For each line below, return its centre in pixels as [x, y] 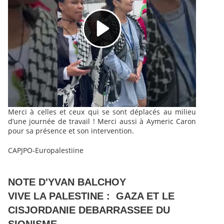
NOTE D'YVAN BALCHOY [67, 182]
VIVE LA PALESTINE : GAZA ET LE [91, 196]
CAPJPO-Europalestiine [46, 150]
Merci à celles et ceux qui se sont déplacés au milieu [102, 112]
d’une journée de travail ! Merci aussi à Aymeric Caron [102, 121]
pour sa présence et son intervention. [71, 131]
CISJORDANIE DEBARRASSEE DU [89, 210]
